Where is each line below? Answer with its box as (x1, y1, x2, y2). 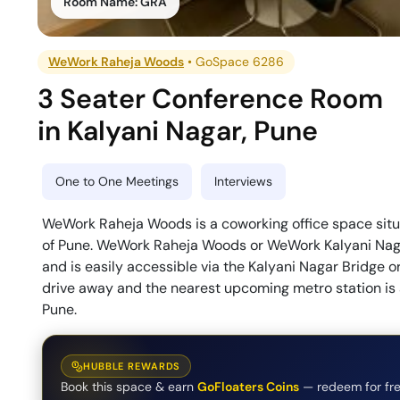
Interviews (214, 172, 272, 189)
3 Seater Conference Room (37, 80, 384, 116)
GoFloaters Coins (197, 379, 299, 396)
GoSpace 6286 (196, 53, 285, 70)
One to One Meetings (55, 172, 179, 189)
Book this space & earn (61, 379, 194, 396)
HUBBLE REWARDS (83, 360, 181, 373)
